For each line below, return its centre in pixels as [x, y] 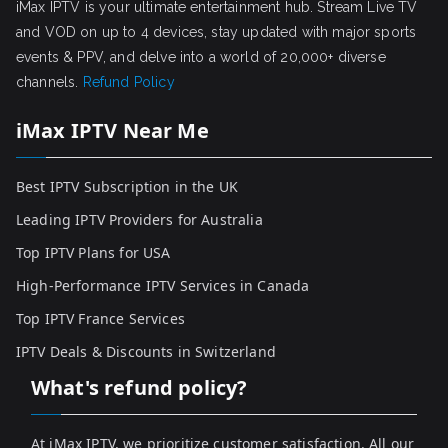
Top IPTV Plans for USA [93, 253]
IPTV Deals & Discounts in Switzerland [146, 352]
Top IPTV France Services [100, 319]
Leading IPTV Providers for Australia [139, 220]
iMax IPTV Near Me [112, 131]
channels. [49, 82]
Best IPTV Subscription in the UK [127, 187]
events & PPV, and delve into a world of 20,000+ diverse [201, 57]
